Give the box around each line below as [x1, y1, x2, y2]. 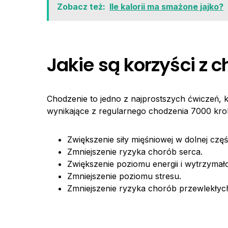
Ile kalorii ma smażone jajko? [109, 2, 223, 12]
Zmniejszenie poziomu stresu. [67, 171, 181, 182]
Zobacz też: [57, 2, 105, 12]
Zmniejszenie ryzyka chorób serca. [67, 147, 203, 157]
